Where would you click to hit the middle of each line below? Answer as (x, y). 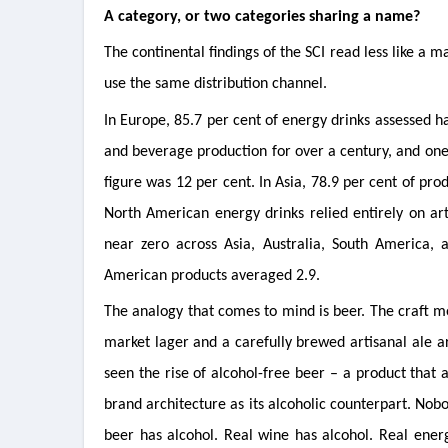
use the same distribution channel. (215, 84)
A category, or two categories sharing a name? (262, 16)
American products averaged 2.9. (212, 275)
